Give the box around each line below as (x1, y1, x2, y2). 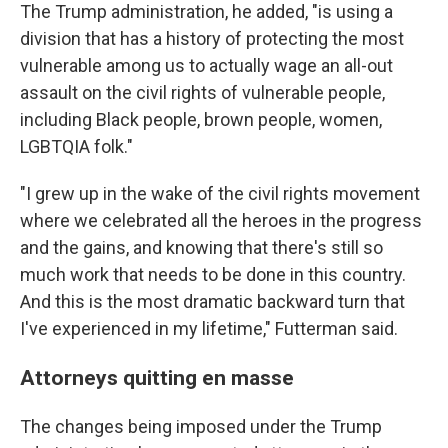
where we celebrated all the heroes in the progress (20, 210, 422, 231)
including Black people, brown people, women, (20, 109, 382, 130)
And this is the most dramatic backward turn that (20, 291, 405, 312)
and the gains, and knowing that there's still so (20, 237, 383, 258)
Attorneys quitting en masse (20, 365, 294, 390)
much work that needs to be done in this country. (20, 264, 406, 285)
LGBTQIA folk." (20, 136, 133, 157)
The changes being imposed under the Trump (20, 416, 382, 437)
